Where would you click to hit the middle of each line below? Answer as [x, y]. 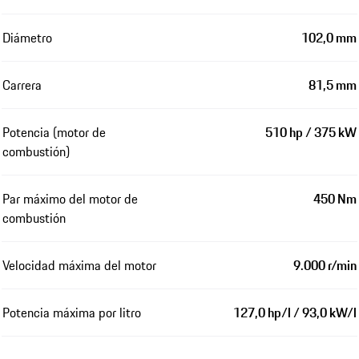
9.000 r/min [325, 266]
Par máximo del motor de [70, 199]
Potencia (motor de [54, 133]
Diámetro [27, 38]
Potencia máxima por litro [72, 313]
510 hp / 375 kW [311, 133]
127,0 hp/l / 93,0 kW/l [295, 313]
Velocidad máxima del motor [79, 266]
